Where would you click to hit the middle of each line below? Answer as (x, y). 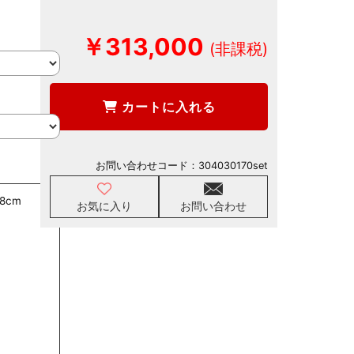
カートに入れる (166, 106)
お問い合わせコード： (147, 165)
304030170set (233, 165)
